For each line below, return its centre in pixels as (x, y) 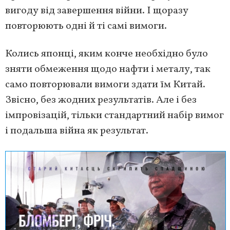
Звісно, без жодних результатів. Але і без (101, 100)
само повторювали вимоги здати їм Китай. (105, 85)
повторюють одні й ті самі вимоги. (86, 26)
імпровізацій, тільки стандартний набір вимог (114, 116)
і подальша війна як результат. (77, 131)
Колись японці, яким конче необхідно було (107, 54)
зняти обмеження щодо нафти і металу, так (108, 69)
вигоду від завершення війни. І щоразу (97, 11)
